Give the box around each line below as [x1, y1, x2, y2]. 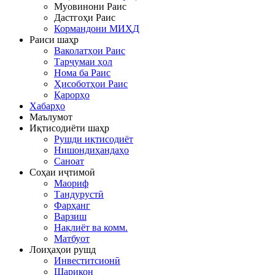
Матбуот [54, 233, 90, 244]
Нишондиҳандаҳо [54, 144, 129, 155]
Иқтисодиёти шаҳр [29, 122, 109, 133]
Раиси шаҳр [29, 34, 79, 45]
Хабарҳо [29, 100, 65, 111]
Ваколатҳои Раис [54, 45, 125, 56]
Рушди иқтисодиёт [54, 133, 133, 144]
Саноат [54, 155, 84, 166]
